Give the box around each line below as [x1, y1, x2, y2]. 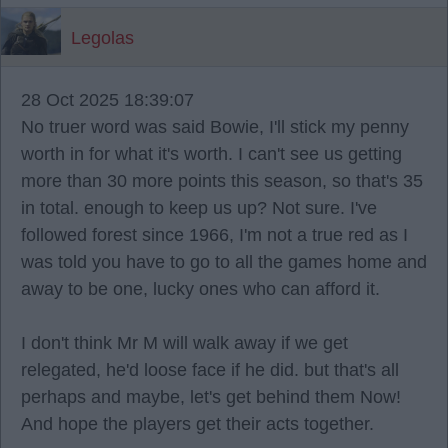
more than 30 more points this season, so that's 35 [21, 171, 423, 191]
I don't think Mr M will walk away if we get [21, 333, 348, 353]
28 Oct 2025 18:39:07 [21, 90, 194, 110]
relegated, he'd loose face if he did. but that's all [21, 360, 399, 380]
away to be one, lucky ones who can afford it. [21, 279, 380, 299]
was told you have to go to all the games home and [21, 252, 427, 272]
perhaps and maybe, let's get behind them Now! [21, 387, 401, 407]
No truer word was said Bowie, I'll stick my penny [21, 117, 409, 137]
